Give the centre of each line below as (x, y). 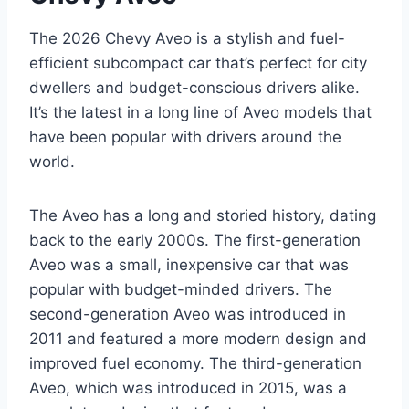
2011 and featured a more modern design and (198, 339)
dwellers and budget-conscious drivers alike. (194, 88)
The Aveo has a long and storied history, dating (203, 216)
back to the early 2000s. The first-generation (195, 241)
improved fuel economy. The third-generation (195, 364)
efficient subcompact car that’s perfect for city (198, 63)
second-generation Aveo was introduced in (188, 315)
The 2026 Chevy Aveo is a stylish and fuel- (187, 39)
